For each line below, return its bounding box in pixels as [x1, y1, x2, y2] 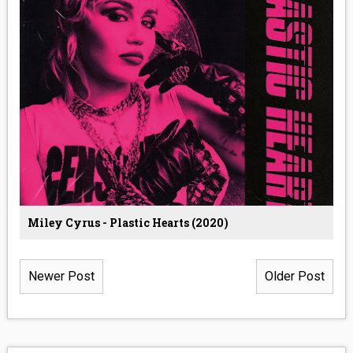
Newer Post [28, 268, 95, 284]
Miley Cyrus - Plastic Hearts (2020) [27, 214, 229, 230]
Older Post [265, 268, 325, 284]
